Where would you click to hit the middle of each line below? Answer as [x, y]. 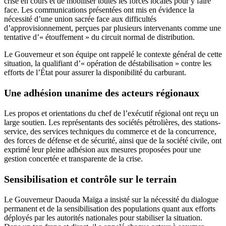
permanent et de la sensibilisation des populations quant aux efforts [110, 208]
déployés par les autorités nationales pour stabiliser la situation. [103, 217]
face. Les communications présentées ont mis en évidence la [99, 10]
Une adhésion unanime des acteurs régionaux [102, 93]
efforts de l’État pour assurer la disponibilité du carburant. [95, 72]
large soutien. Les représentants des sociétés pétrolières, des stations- [112, 122]
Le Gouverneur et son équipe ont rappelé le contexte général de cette [113, 54]
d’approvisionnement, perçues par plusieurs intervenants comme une [112, 28]
